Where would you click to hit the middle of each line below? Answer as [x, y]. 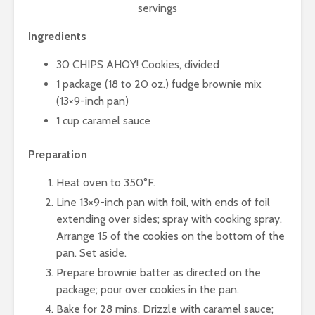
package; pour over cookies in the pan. [148, 290]
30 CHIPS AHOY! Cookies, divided [138, 65]
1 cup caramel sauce [103, 121]
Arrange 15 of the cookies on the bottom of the [171, 236]
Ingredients [57, 37]
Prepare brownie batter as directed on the [159, 273]
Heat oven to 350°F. [106, 183]
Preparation [58, 155]
